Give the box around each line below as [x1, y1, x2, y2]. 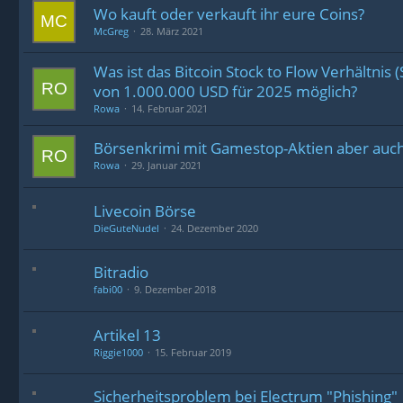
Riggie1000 [94, 345, 143, 359]
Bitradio [94, 261, 148, 282]
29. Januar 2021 [131, 157, 201, 172]
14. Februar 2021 [131, 102, 208, 115]
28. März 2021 [140, 24, 203, 38]
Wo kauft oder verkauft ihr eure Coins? [94, 4, 364, 24]
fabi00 [94, 282, 122, 296]
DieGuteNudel [94, 221, 159, 235]
